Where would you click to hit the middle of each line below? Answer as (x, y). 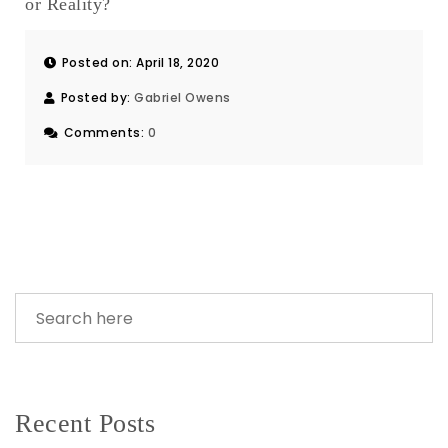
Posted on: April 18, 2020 (140, 63)
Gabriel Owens (182, 98)
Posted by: (97, 98)
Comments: (105, 133)
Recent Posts (85, 424)
